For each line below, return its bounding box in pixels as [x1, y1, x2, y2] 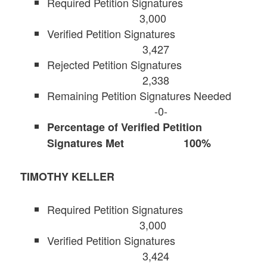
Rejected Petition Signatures [47, 56, 245, 72]
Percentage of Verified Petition [47, 119, 203, 135]
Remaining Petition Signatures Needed [47, 87, 247, 103]
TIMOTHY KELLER [20, 169, 115, 185]
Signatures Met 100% [47, 135, 215, 151]
